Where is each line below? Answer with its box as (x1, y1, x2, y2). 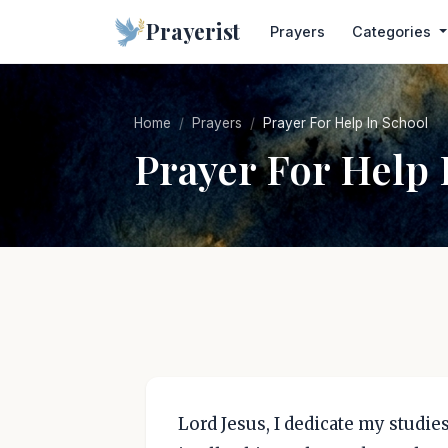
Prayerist (146, 17, 241, 45)
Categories (352, 23, 435, 40)
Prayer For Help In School (263, 115, 428, 131)
